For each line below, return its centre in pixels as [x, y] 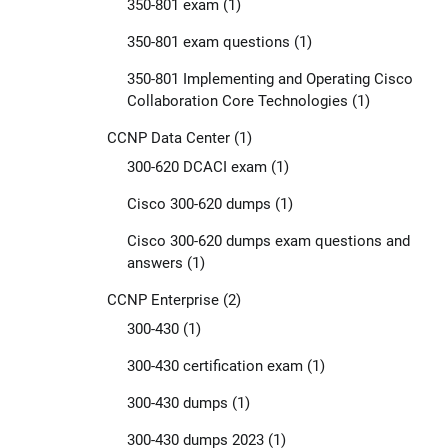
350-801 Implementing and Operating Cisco [269, 78]
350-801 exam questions [208, 41]
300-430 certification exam [214, 365]
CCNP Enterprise [162, 299]
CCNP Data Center [168, 137]
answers [154, 262]
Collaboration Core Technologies [237, 100]
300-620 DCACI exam [196, 166]
